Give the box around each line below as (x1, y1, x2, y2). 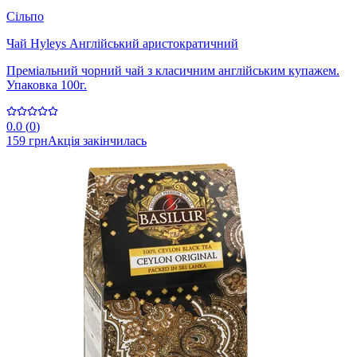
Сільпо (6, 10, 44, 24)
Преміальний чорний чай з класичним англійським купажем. (6, 64, 339, 78)
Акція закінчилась (48, 134, 147, 148)
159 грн (6, 134, 48, 148)
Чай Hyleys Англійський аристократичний (6, 37, 238, 51)
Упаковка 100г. (6, 78, 87, 92)
